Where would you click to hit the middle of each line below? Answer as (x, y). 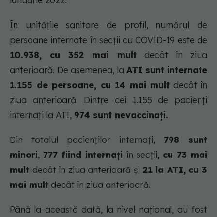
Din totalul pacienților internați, (87, 140)
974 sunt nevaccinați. (121, 115)
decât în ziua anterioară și (87, 170)
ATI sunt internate (167, 70)
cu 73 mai (185, 155)
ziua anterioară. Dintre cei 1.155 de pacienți (108, 100)
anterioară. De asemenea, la (68, 70)
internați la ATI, (42, 115)
